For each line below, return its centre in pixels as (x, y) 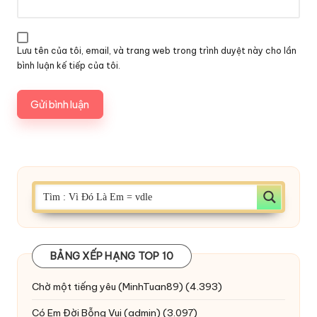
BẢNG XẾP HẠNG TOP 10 (112, 256)
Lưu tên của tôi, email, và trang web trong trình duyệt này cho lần (157, 50)
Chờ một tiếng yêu (74, 286)
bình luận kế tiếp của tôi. (69, 65)
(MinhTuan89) (151, 286)
